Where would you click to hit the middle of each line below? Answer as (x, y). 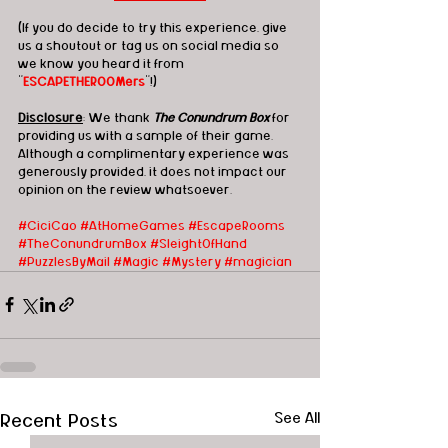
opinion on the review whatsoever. (126, 189)
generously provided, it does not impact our (154, 171)
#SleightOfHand (198, 243)
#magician (258, 261)
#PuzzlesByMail (64, 261)
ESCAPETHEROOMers (84, 81)
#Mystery (191, 261)
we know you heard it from (102, 63)
